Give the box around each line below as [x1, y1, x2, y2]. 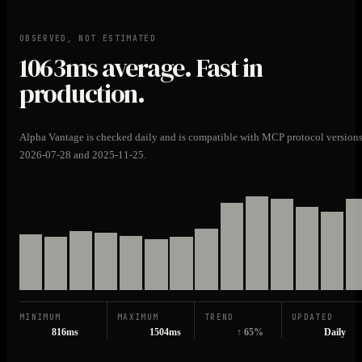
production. [19, 76, 145, 112]
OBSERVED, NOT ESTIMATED [19, 33, 156, 44]
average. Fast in [97, 50, 263, 86]
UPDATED [292, 312, 334, 323]
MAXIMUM [117, 312, 159, 323]
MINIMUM [19, 312, 61, 323]
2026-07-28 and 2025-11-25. [19, 148, 146, 161]
